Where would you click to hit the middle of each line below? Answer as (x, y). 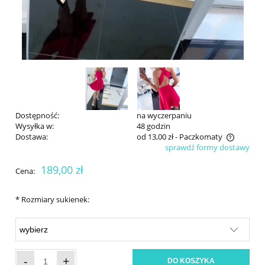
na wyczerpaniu (164, 115)
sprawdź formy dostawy (207, 147)
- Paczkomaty (198, 136)
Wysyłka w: (35, 126)
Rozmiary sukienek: (54, 199)
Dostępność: (37, 115)
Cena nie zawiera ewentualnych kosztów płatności (115, 148)
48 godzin (153, 126)
